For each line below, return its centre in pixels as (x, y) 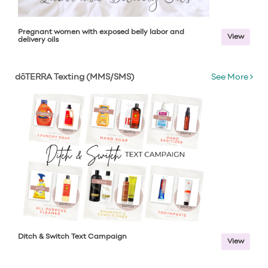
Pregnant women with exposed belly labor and (101, 32)
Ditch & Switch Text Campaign (72, 237)
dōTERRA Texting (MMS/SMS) (75, 77)
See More (230, 77)
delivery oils (38, 40)
